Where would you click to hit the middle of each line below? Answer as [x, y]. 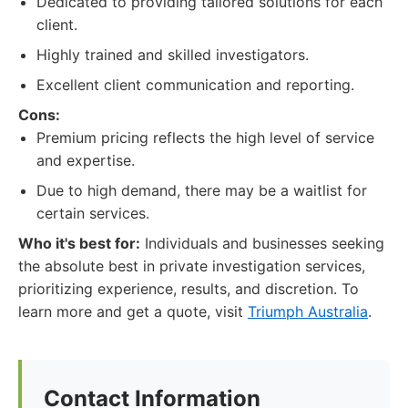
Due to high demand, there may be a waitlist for [202, 190]
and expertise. [86, 160]
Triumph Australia [308, 311]
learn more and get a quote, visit [133, 311]
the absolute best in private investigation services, [192, 266]
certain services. [93, 213]
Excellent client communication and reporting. [195, 85]
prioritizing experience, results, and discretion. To [189, 289]
